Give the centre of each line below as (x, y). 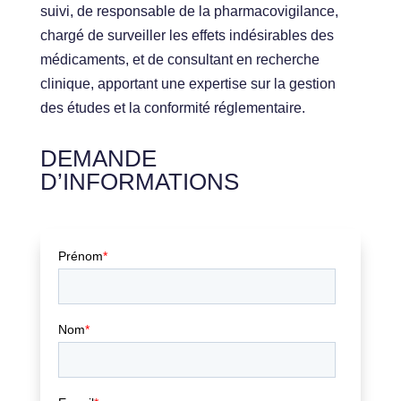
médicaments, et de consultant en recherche (179, 60)
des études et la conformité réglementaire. (172, 108)
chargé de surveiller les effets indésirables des (187, 36)
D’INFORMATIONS (139, 182)
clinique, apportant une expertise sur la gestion (188, 84)
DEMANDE (98, 159)
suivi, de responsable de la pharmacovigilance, (189, 12)
